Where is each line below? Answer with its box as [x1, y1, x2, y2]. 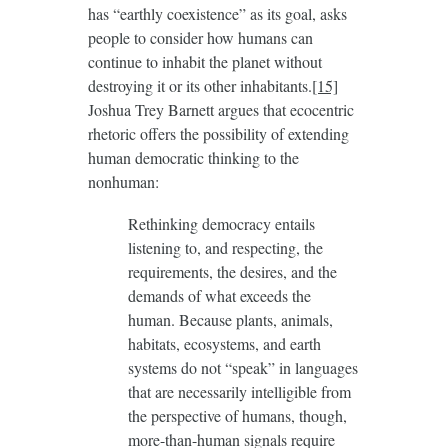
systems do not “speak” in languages [127, 357, 358, 379]
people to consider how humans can [87, 27, 313, 49]
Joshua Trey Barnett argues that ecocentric [87, 99, 354, 121]
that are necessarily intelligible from [127, 381, 351, 403]
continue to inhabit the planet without [87, 51, 322, 73]
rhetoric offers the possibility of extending [87, 123, 349, 145]
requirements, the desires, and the [127, 261, 337, 283]
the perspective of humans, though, [127, 405, 347, 427]
